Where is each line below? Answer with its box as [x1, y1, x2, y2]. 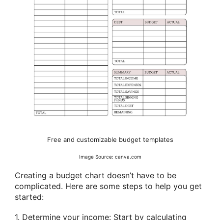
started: [15, 192, 44, 202]
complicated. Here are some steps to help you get [15, 181, 202, 191]
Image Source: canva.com [79, 154, 141, 160]
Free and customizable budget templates [47, 136, 173, 144]
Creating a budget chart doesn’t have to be [15, 170, 176, 180]
